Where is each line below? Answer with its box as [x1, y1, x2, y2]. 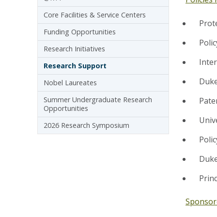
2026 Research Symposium [44, 121, 129, 130]
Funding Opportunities [44, 27, 116, 36]
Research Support [44, 61, 107, 70]
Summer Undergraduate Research [44, 95, 152, 104]
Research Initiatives [44, 44, 105, 53]
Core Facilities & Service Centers [44, 10, 146, 19]
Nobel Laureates [44, 78, 97, 87]
